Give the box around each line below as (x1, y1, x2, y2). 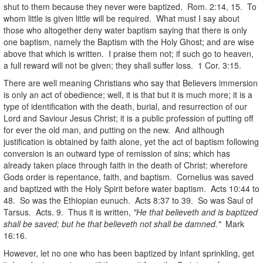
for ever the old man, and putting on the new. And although (4, 123, 224, 136)
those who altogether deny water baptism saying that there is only (4, 23, 247, 36)
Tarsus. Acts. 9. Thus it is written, (4, 205, 133, 218)
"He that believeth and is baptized (133, 205, 258, 218)
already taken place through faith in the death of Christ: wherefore (4, 159, 248, 171)
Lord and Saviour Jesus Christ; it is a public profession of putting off (4, 112, 253, 124)
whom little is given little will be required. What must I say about (4, 12, 240, 24)
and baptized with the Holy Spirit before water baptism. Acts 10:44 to (4, 182, 259, 194)
